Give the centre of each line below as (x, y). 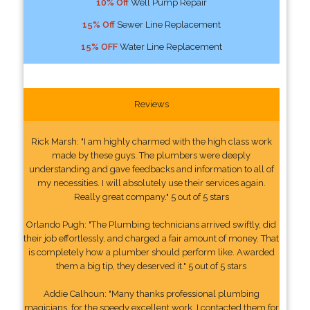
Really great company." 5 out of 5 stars (151, 197)
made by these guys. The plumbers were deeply (152, 155)
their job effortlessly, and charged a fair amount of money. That (152, 238)
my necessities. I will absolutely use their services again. (151, 183)
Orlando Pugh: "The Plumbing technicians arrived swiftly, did (152, 224)
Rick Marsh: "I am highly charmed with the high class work (151, 141)
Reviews (151, 104)
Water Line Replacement (170, 46)
